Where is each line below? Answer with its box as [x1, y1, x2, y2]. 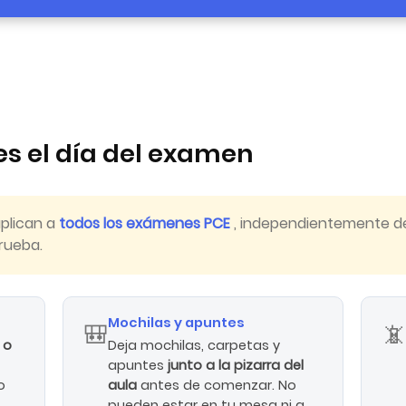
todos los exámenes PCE [59, 213, 234, 235]
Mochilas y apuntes [108, 314, 246, 333]
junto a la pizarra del [168, 356, 304, 375]
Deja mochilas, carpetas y [108, 336, 281, 355]
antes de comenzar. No [140, 376, 297, 395]
